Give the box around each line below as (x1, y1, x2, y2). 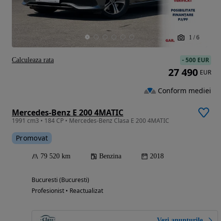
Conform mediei (158, 85, 211, 95)
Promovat (16, 133, 48, 143)
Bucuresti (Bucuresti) (32, 176, 89, 184)
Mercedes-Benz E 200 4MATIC (12, 107, 123, 118)
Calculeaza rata (12, 56, 54, 64)
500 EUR (185, 56, 209, 65)
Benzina (99, 152, 121, 160)
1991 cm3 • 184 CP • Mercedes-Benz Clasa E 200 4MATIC (12, 116, 169, 125)
